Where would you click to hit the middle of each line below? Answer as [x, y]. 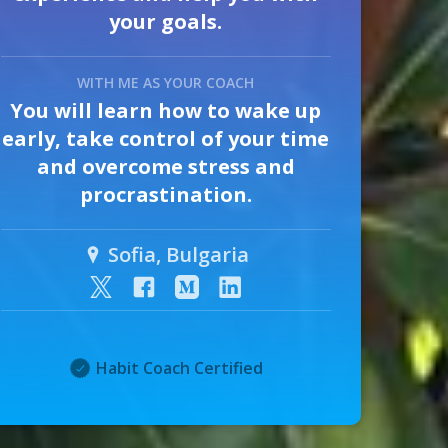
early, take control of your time [166, 138]
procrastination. [165, 194]
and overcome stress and [165, 166]
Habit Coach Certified [178, 368]
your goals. [166, 21]
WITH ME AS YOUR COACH [166, 82]
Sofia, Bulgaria [178, 254]
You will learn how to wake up [166, 110]
